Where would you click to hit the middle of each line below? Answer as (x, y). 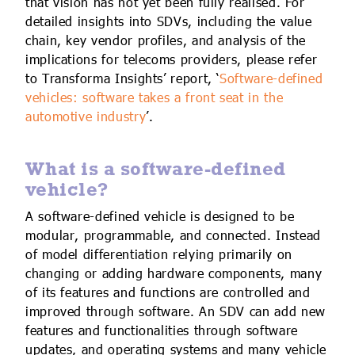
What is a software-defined (156, 168)
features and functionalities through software (162, 331)
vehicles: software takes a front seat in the (155, 98)
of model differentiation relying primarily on (159, 255)
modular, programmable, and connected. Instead (173, 236)
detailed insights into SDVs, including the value (169, 22)
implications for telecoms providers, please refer (172, 60)
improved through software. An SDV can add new (176, 312)
